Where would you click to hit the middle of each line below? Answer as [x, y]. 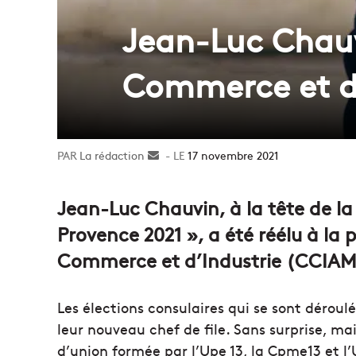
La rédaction [112, 155]
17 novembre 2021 [233, 155]
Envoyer [180, 155]
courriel [178, 189]
